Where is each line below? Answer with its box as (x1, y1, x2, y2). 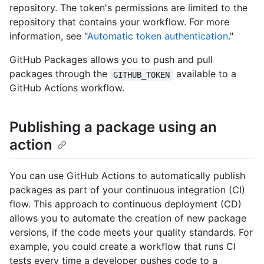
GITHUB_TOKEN (113, 70, 170, 80)
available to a (173, 68, 239, 80)
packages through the (9, 68, 110, 80)
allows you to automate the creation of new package (9, 212, 246, 224)
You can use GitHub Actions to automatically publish (9, 169, 245, 181)
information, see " (9, 30, 87, 42)
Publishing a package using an (9, 118, 217, 136)
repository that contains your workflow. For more (9, 16, 229, 28)
